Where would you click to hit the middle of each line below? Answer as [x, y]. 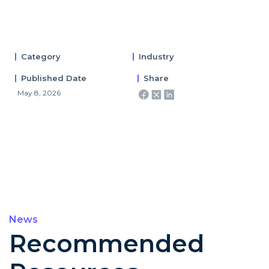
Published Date [54, 78]
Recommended [107, 244]
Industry [156, 56]
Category [41, 56]
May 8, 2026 [39, 92]
